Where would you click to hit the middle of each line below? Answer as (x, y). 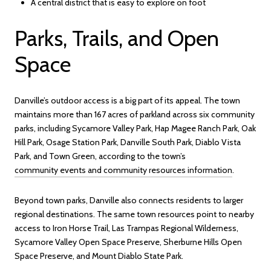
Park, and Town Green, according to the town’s (100, 156)
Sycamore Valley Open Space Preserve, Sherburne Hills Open (128, 242)
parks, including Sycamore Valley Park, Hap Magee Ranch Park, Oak (135, 128)
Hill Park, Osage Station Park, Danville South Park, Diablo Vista (128, 142)
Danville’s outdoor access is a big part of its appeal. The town (127, 100)
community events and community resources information (123, 170)
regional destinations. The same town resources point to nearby (134, 214)
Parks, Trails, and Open (117, 38)
